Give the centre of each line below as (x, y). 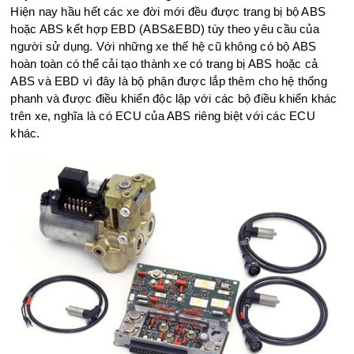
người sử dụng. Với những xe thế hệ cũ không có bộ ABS (164, 46)
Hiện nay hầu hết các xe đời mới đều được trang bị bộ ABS (168, 11)
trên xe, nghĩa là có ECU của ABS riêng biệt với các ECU (163, 115)
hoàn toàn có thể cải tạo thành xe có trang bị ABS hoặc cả (164, 63)
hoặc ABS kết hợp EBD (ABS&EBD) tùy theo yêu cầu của (165, 28)
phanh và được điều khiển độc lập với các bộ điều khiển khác (174, 98)
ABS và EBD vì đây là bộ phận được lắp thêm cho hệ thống (169, 81)
